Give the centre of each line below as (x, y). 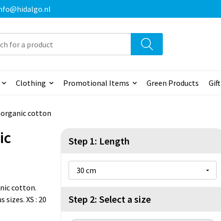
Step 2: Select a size (110, 199)
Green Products (172, 83)
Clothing (31, 83)
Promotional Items (96, 83)
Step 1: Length (99, 141)
